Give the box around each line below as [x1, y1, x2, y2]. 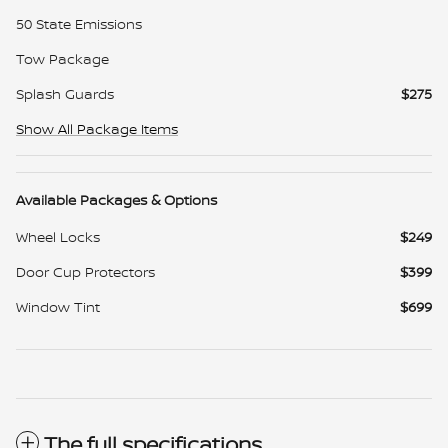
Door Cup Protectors [16, 261, 155, 281]
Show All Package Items [16, 118, 178, 138]
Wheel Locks [16, 226, 100, 246]
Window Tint [16, 296, 100, 316]
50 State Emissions [16, 13, 142, 33]
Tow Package [16, 48, 109, 68]
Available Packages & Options [16, 189, 217, 209]
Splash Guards [16, 83, 114, 103]
